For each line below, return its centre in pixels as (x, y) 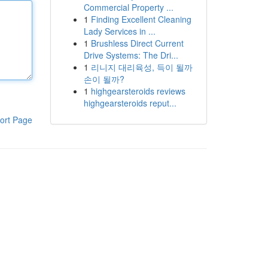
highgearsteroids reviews (138, 91)
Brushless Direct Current (137, 43)
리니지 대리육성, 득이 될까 (141, 67)
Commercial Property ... (128, 7)
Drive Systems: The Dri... (131, 55)
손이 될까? (104, 79)
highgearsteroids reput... (130, 103)
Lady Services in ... (119, 31)
